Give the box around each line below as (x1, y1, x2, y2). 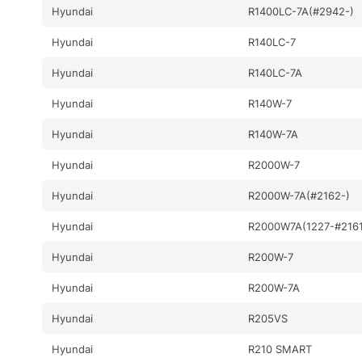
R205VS (248, 311, 288, 325)
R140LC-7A (248, 65, 303, 79)
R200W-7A (248, 280, 301, 294)
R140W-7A (248, 127, 299, 141)
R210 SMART (248, 342, 313, 356)
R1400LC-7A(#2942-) (248, 4, 355, 18)
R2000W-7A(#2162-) (248, 188, 351, 202)
